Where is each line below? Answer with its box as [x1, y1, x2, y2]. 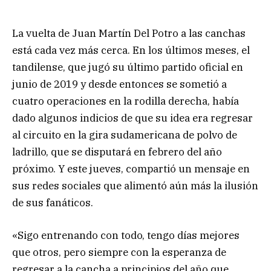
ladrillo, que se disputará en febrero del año [12, 145, 222, 158]
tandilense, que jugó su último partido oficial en [12, 60, 243, 74]
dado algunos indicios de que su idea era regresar [12, 111, 253, 125]
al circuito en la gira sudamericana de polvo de [12, 128, 237, 142]
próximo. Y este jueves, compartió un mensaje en [12, 162, 250, 175]
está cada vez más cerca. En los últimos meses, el [12, 43, 250, 57]
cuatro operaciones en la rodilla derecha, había [12, 94, 239, 108]
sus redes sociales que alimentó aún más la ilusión [12, 178, 258, 192]
